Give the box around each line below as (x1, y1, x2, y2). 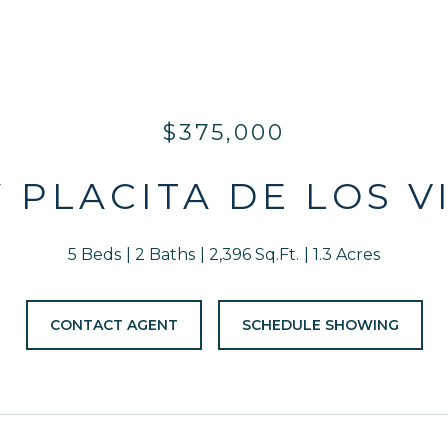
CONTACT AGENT (49, 316, 178, 334)
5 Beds (68, 245, 121, 264)
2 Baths (135, 245, 195, 264)
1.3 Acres (313, 245, 380, 264)
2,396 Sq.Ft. (209, 245, 299, 264)
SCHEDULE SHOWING (241, 316, 399, 334)
